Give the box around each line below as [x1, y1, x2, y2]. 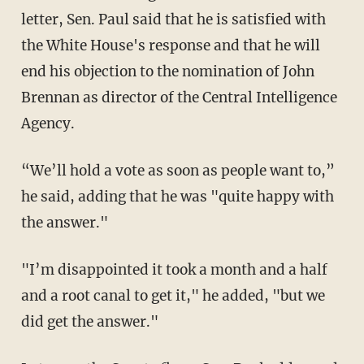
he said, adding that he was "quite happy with [20, 187, 334, 206]
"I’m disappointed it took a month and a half [20, 260, 327, 279]
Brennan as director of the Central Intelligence [20, 88, 337, 106]
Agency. [20, 114, 75, 132]
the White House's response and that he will [20, 36, 320, 54]
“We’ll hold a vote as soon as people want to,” [20, 161, 335, 180]
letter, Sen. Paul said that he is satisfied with [20, 10, 326, 28]
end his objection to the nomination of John [20, 62, 314, 80]
